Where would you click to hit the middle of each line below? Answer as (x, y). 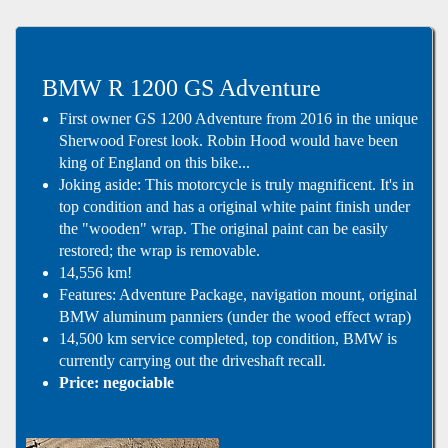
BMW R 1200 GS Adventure (181, 87)
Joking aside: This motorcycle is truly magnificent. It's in (237, 185)
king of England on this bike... (155, 163)
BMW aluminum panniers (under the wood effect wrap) (235, 317)
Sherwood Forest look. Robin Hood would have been (229, 141)
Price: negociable (117, 383)
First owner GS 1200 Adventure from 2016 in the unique (239, 119)
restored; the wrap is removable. (160, 251)
